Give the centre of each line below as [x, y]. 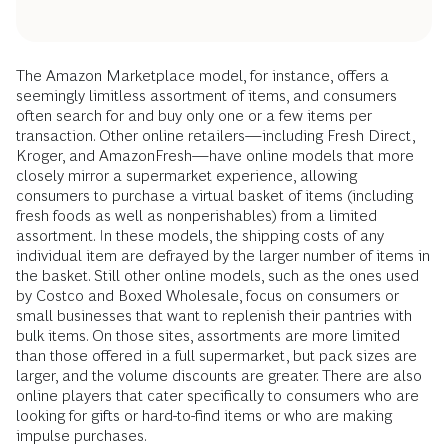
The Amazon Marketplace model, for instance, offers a [202, 75]
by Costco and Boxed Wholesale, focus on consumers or [207, 295]
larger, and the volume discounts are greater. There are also [219, 375]
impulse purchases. [81, 435]
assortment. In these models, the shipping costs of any [200, 235]
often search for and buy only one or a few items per [194, 115]
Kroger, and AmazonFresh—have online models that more [215, 155]
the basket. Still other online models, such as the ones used [217, 275]
